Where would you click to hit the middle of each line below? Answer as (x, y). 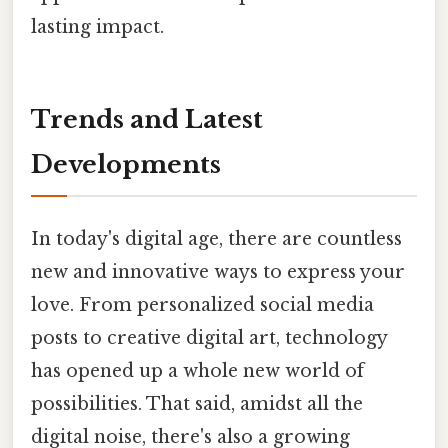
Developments (126, 164)
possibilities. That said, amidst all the (197, 403)
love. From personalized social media (202, 304)
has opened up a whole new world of (197, 370)
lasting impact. (97, 26)
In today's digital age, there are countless (216, 238)
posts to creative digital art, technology (209, 337)
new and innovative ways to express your (218, 271)
